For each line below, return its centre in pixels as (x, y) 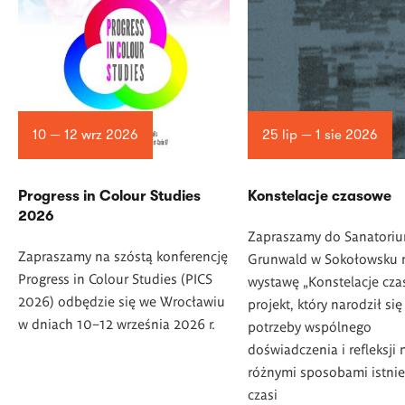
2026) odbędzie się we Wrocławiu (122, 300)
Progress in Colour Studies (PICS (115, 278)
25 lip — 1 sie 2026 (320, 134)
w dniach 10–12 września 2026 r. (117, 323)
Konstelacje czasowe (320, 196)
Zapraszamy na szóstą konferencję (123, 255)
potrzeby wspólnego (310, 325)
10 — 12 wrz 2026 (85, 134)
